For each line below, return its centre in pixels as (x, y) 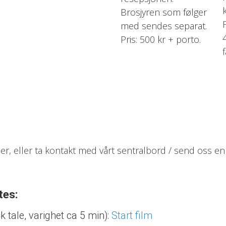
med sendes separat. (164, 26)
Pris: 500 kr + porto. (161, 40)
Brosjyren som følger (164, 12)
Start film (132, 216)
